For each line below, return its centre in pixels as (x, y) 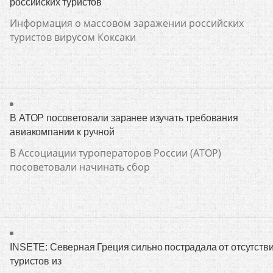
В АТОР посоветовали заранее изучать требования (124, 118)
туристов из (36, 261)
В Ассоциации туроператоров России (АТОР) (116, 153)
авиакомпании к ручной (62, 132)
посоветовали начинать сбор (80, 167)
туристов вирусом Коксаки (73, 37)
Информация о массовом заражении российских (127, 23)
